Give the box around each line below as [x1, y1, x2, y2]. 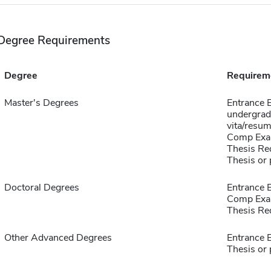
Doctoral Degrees [4, 181, 79, 194]
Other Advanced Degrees [4, 231, 112, 244]
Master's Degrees [4, 96, 79, 109]
